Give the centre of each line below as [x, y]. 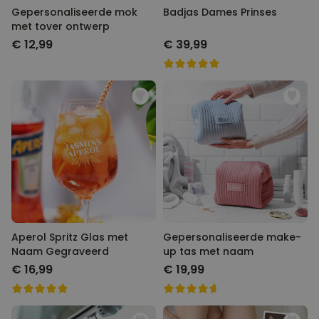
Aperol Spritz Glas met [70, 237]
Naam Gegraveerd [60, 251]
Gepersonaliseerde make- [232, 237]
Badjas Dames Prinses [220, 12]
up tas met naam [208, 251]
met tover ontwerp [61, 26]
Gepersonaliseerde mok [74, 12]
